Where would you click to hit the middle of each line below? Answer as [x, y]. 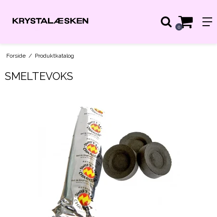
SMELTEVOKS [39, 76]
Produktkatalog [54, 55]
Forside [16, 55]
